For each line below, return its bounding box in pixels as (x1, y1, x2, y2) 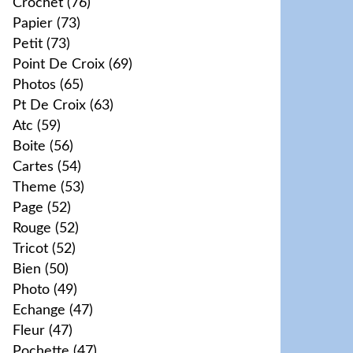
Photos (13, 78, 56, 92)
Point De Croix (13, 58, 105, 72)
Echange (13, 303, 65, 318)
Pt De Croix (13, 98, 86, 113)
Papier (13, 17, 53, 31)
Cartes (13, 160, 54, 174)
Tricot (13, 242, 48, 256)
